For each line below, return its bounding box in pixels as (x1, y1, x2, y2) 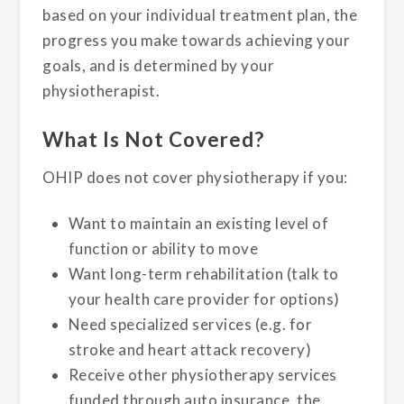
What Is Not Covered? (42, 127, 265, 152)
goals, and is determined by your (42, 55, 275, 75)
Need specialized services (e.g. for (68, 314, 313, 334)
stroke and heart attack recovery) (68, 339, 312, 359)
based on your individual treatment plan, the (42, 5, 358, 24)
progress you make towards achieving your (42, 30, 351, 50)
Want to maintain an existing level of (68, 213, 329, 233)
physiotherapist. (42, 80, 161, 100)
